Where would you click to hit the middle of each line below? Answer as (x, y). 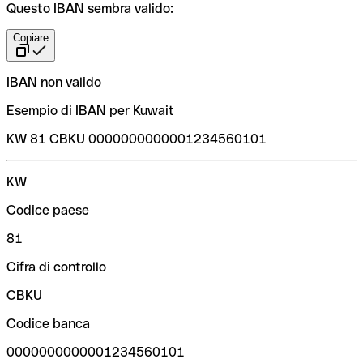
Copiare (31, 37)
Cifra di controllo (56, 267)
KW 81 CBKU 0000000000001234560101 (137, 139)
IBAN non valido (54, 82)
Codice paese (48, 210)
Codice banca (48, 323)
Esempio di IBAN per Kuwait (90, 110)
